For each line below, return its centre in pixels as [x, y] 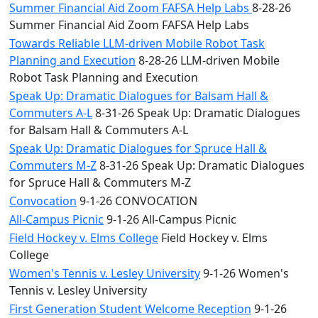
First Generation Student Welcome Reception [130, 309]
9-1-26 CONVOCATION [137, 201]
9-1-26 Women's [245, 273]
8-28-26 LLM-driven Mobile [208, 60]
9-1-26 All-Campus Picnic [170, 219]
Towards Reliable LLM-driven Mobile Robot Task [137, 43]
